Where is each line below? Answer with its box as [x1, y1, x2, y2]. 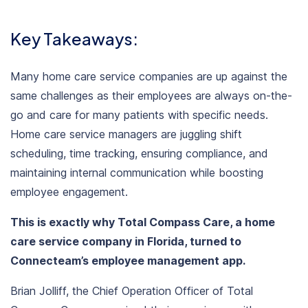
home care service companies [43, 69, 193, 83]
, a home [230, 214, 275, 229]
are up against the [193, 69, 287, 83]
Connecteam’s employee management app [10, 253, 243, 267]
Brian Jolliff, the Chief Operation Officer [10, 283, 212, 298]
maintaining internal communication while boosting [10, 165, 263, 179]
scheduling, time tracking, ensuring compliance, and [10, 146, 268, 160]
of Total [212, 283, 253, 298]
